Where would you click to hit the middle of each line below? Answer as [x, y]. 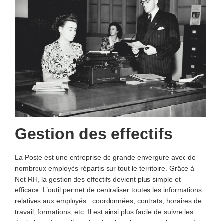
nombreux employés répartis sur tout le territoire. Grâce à [105, 168]
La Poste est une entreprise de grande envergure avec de [105, 157]
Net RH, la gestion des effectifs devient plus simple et [98, 179]
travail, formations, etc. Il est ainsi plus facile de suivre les [104, 211]
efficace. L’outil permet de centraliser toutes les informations [108, 190]
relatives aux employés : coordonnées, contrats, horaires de [108, 201]
